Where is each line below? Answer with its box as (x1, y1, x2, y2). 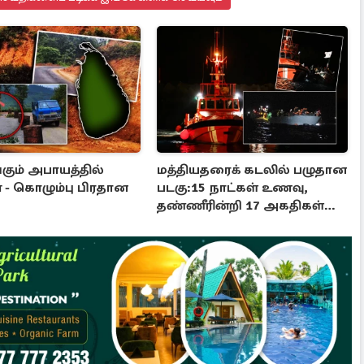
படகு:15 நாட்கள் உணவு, (157, 180, 309, 197)
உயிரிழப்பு (157, 215, 220, 232)
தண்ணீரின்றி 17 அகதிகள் (157, 197, 325, 214)
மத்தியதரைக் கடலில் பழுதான (157, 162, 348, 179)
